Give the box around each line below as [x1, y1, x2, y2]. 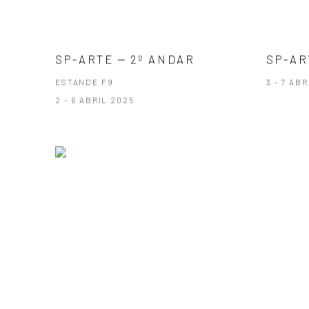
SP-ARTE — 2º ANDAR [55, 52, 195, 66]
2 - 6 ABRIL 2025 [55, 94, 134, 105]
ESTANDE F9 [55, 77, 114, 87]
